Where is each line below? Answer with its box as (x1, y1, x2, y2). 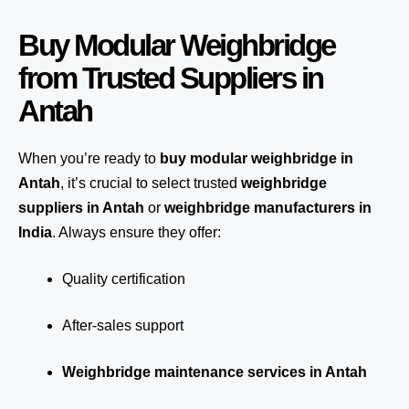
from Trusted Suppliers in (18, 61, 323, 95)
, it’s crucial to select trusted (60, 175, 241, 191)
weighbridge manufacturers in (164, 200, 372, 215)
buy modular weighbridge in (160, 151, 353, 166)
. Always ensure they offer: (52, 225, 221, 240)
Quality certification (62, 271, 185, 287)
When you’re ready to (18, 151, 160, 166)
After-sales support (62, 318, 184, 333)
